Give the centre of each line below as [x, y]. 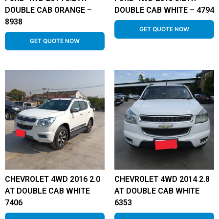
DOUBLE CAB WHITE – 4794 [164, 10]
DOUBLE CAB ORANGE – [48, 10]
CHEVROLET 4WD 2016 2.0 [53, 179]
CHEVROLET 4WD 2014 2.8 [162, 179]
